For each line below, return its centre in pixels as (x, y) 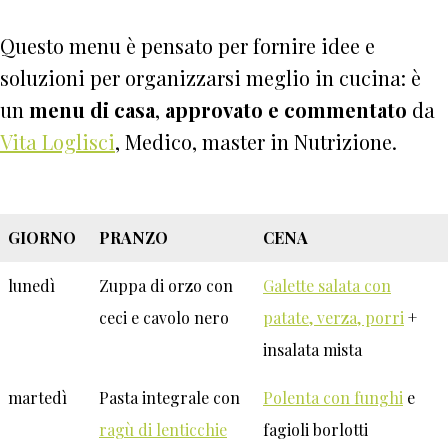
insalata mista (312, 350)
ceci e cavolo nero (164, 318)
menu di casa (92, 110)
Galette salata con (327, 286)
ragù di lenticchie (163, 430)
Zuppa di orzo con (166, 286)
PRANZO (133, 238)
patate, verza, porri (333, 318)
